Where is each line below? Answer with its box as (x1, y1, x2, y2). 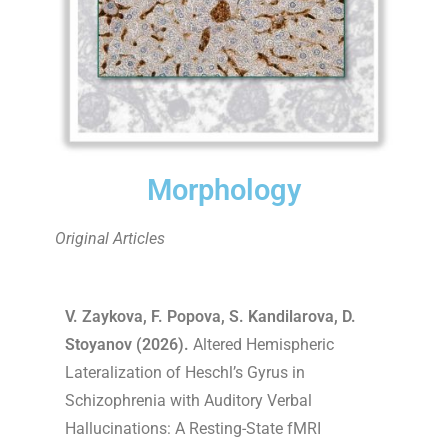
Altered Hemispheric (189, 334, 334, 354)
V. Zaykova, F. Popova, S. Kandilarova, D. (65, 306, 356, 326)
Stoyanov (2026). (65, 334, 189, 354)
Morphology (147, 172, 301, 207)
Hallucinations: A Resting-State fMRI (65, 418, 321, 438)
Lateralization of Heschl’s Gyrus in (65, 362, 305, 382)
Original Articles (55, 228, 165, 248)
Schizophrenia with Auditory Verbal (65, 390, 312, 410)
